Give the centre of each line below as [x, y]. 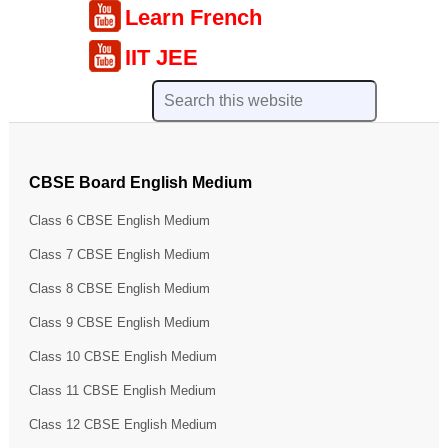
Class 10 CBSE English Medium [122, 356]
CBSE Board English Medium [140, 182]
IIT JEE [162, 57]
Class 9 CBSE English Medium [119, 322]
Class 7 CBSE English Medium [119, 254]
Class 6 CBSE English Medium [119, 220]
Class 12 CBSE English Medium [122, 424]
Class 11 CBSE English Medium [122, 390]
